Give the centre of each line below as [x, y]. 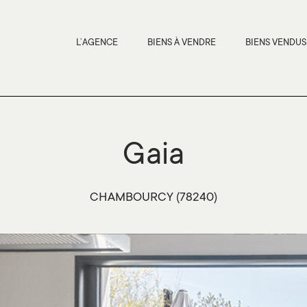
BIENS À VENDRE [182, 43]
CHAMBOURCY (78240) [153, 198]
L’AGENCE [97, 43]
